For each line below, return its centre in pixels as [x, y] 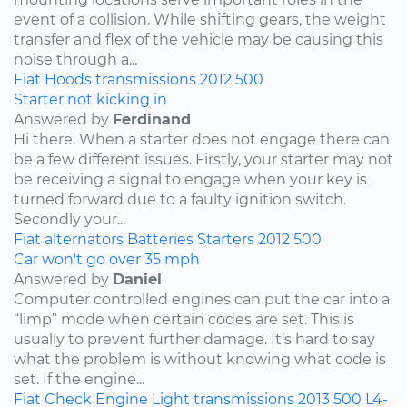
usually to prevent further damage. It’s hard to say [194, 339]
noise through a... [75, 59]
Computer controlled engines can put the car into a [202, 299]
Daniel [137, 279]
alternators [84, 239]
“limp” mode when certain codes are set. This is [184, 319]
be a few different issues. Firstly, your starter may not [203, 159]
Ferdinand [152, 119]
